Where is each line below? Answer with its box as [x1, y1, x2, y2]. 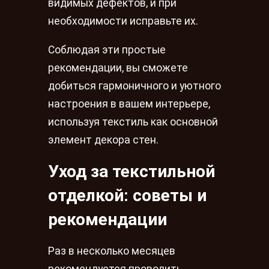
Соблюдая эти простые [48, 43, 166, 56]
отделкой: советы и [48, 185, 207, 205]
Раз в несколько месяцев [48, 245, 175, 258]
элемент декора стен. [48, 133, 159, 146]
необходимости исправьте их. [48, 15, 198, 28]
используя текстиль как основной [48, 115, 218, 128]
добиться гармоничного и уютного [48, 79, 221, 92]
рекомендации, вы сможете [48, 61, 188, 74]
